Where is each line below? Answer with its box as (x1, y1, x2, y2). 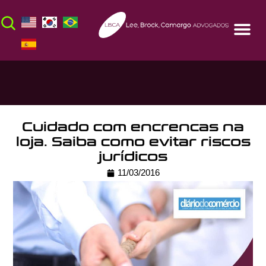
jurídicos (99, 149, 167, 165)
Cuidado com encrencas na (22, 119, 244, 135)
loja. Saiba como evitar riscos (15, 134, 251, 150)
